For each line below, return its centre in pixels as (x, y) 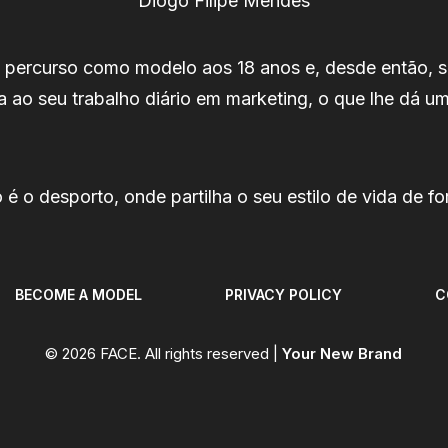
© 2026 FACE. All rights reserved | (163, 353)
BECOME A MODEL (78, 294)
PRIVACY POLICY (283, 294)
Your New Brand (342, 353)
